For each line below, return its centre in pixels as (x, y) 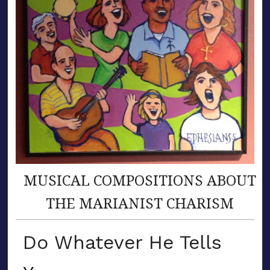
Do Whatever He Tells (122, 243)
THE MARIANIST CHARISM (140, 203)
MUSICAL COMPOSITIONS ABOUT (140, 180)
